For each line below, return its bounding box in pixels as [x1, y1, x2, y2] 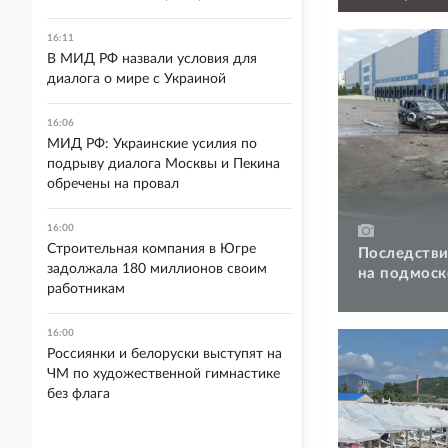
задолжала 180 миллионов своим [47, 262, 267, 276]
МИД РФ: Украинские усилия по [47, 137, 257, 151]
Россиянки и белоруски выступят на [47, 347, 282, 361]
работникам [47, 282, 125, 296]
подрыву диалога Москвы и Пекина [47, 157, 280, 171]
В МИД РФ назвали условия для [47, 52, 257, 66]
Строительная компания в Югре [47, 242, 256, 256]
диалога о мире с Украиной [47, 72, 226, 86]
